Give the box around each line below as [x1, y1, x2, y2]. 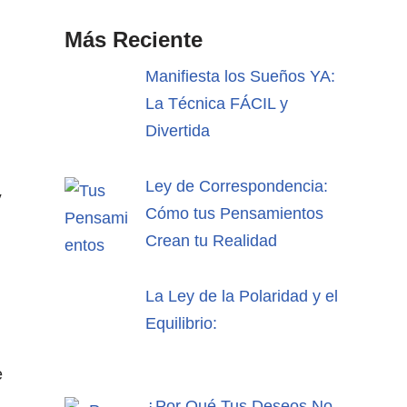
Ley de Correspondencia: [144, 176, 328, 195]
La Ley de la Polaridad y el [144, 286, 338, 305]
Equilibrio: [144, 313, 217, 333]
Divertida [144, 122, 210, 140]
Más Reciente [65, 27, 203, 52]
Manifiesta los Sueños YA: [144, 67, 335, 85]
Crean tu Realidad [144, 231, 277, 250]
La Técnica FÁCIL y [144, 94, 288, 113]
